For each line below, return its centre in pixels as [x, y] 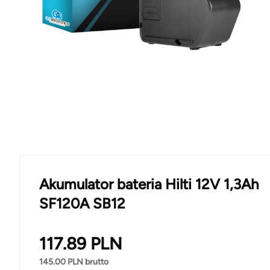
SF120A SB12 [82, 203]
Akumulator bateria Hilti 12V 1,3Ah [149, 184]
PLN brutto [87, 262]
